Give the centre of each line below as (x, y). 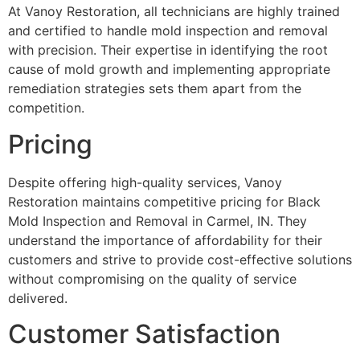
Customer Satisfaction (144, 333)
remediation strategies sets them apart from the (155, 89)
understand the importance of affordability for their (165, 240)
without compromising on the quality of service (152, 278)
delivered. (38, 298)
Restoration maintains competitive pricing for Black (164, 201)
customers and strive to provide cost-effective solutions (180, 259)
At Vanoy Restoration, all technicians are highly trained (174, 12)
